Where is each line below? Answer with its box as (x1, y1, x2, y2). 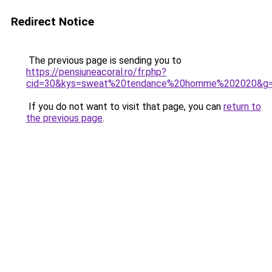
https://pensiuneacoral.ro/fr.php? (26, 66, 166, 78)
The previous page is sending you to (26, 55, 182, 66)
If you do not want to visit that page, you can (26, 101, 223, 112)
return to (223, 101, 261, 112)
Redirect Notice (11, 15, 94, 29)
